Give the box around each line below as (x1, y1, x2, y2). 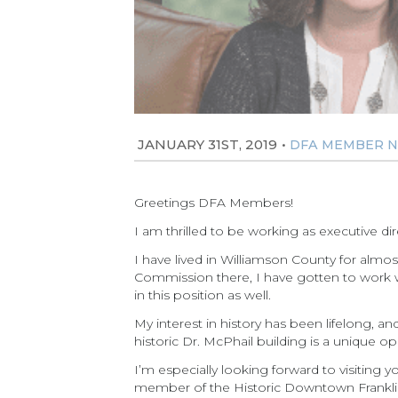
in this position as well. (134, 287, 272, 303)
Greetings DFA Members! (134, 195, 294, 211)
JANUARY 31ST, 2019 (138, 136, 278, 153)
